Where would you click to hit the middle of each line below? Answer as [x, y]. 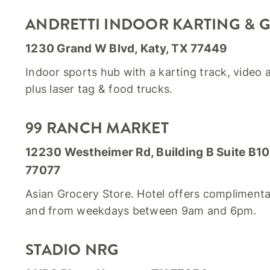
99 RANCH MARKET [97, 128]
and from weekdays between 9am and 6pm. [141, 211]
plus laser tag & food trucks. [99, 89]
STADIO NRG [72, 250]
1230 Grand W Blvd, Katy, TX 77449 [127, 49]
